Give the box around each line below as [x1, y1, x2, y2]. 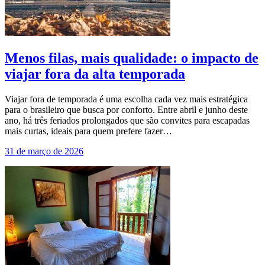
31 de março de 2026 [5, 146, 83, 156]
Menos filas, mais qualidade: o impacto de [5, 50, 258, 66]
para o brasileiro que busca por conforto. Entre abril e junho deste [5, 104, 248, 115]
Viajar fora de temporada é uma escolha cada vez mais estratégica [5, 93, 248, 104]
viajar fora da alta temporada [5, 66, 185, 82]
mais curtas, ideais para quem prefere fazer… [5, 125, 172, 136]
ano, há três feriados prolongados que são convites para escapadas [5, 115, 250, 125]
